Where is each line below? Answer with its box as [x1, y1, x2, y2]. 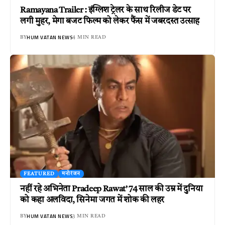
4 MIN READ [72, 35, 106, 40]
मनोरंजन [62, 171, 81, 176]
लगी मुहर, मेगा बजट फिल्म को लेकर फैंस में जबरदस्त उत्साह [20, 17, 199, 26]
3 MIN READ [72, 213, 106, 218]
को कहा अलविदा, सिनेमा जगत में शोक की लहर [20, 195, 165, 204]
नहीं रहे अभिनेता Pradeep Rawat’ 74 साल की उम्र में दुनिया [20, 184, 203, 193]
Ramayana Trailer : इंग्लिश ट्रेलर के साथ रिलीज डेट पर [20, 6, 191, 15]
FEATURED [24, 171, 55, 176]
